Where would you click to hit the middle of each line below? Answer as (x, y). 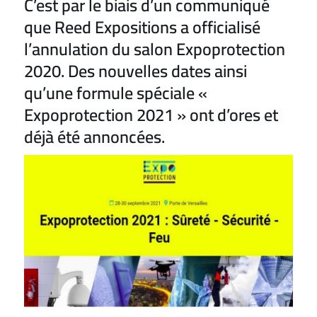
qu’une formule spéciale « (116, 93)
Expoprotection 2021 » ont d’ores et (151, 115)
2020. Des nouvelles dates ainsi (136, 71)
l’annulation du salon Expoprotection (155, 49)
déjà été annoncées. (95, 137)
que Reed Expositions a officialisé (143, 27)
